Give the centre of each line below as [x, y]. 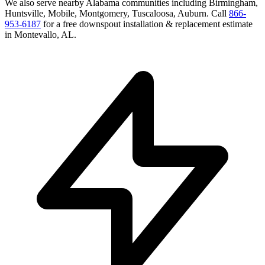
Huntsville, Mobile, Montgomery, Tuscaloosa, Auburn [106, 14]
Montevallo [35, 35]
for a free [61, 24]
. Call [216, 14]
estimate [236, 24]
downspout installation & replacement [150, 24]
